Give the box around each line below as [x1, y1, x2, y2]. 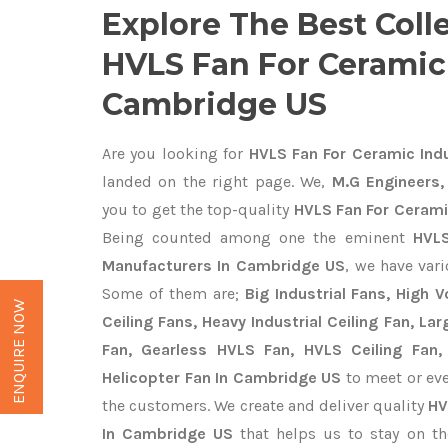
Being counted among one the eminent [102, 228, 413, 247]
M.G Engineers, [325, 172, 445, 191]
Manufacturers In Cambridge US [102, 256, 346, 275]
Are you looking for [102, 144, 244, 163]
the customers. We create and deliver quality [102, 396, 429, 415]
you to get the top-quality [102, 200, 294, 219]
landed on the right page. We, [102, 172, 326, 191]
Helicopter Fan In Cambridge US [102, 368, 341, 387]
